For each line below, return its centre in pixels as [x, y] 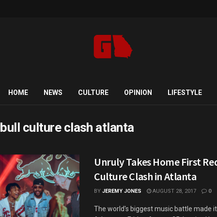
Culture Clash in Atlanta [145, 176]
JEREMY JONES [122, 191]
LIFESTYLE [185, 93]
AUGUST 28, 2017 [174, 191]
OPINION [138, 93]
